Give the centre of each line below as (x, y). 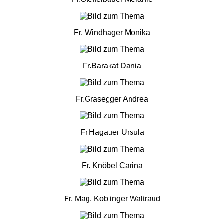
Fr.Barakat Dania (112, 66)
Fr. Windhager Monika (112, 33)
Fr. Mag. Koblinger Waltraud (112, 199)
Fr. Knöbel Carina (112, 166)
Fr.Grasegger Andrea (112, 99)
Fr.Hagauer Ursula (112, 132)
